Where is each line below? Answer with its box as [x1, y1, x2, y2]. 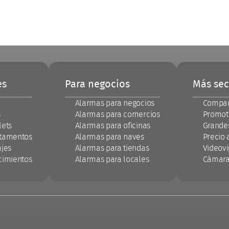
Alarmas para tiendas [75, 144, 149, 152]
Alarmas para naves [75, 132, 144, 141]
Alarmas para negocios [75, 99, 154, 107]
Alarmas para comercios [75, 110, 160, 119]
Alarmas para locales [75, 155, 149, 164]
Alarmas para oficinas [75, 121, 150, 130]
